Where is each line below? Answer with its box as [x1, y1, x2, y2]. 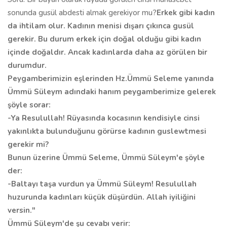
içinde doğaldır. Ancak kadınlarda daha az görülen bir [8, 47, 207, 57]
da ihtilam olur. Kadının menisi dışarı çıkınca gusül [8, 21, 194, 31]
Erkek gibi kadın [157, 8, 215, 18]
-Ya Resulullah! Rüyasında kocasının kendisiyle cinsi [8, 113, 200, 123]
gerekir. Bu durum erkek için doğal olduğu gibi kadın [8, 34, 201, 44]
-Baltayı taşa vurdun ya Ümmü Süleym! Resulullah [8, 179, 197, 189]
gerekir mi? [8, 139, 49, 149]
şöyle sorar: [8, 100, 51, 110]
